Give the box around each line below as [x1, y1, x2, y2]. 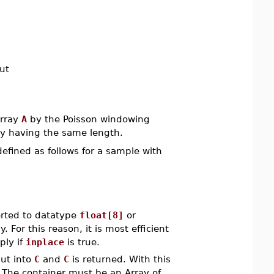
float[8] [79, 209, 124, 220]
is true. [64, 236, 100, 247]
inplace [25, 236, 64, 247]
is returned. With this [68, 253, 171, 264]
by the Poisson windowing [26, 114, 150, 124]
